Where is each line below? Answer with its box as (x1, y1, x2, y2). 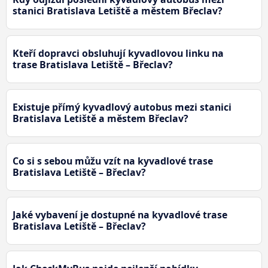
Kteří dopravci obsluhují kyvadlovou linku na (13, 47, 224, 60)
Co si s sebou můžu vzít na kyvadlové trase (13, 154, 213, 168)
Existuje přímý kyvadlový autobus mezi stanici (13, 100, 232, 114)
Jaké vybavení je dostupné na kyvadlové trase (13, 208, 227, 222)
